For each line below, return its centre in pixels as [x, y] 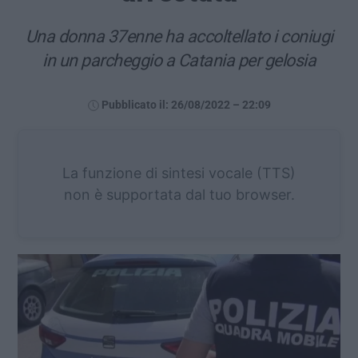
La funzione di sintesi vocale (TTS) [179, 173]
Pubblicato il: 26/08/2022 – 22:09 [186, 105]
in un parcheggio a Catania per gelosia [179, 60]
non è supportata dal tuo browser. [179, 194]
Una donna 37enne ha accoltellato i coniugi [179, 36]
